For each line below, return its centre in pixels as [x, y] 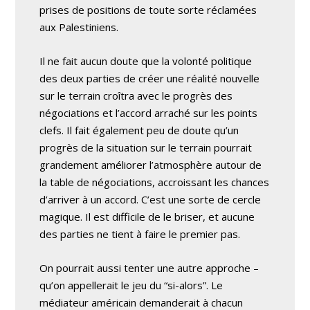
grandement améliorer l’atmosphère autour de [151, 164]
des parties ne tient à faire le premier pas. [140, 234]
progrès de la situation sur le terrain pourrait [146, 147]
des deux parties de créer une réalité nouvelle [150, 78]
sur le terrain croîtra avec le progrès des [136, 95]
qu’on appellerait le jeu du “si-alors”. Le [131, 285]
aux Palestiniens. [79, 27]
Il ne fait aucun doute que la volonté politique [146, 61]
